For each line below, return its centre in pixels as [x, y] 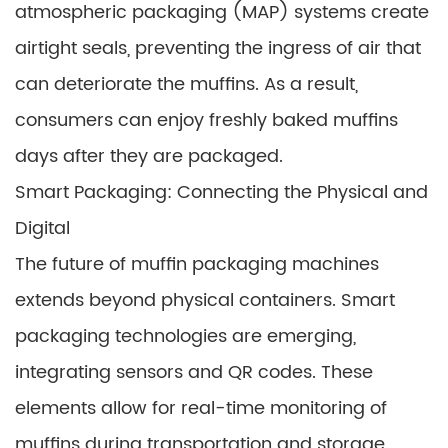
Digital [42, 228]
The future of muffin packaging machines [197, 264]
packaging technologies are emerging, [185, 336]
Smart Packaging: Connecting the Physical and [221, 192]
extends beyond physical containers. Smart [205, 300]
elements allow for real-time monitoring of [201, 408]
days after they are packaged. [149, 156]
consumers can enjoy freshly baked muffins [206, 120]
